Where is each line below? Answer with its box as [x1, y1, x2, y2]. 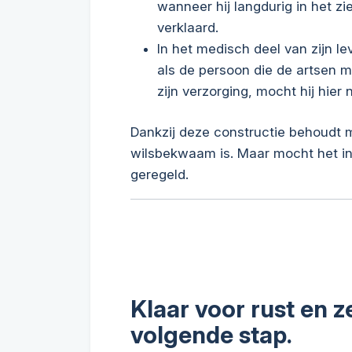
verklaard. [156, 19, 218, 35]
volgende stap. [130, 320, 292, 349]
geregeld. [130, 167, 189, 182]
